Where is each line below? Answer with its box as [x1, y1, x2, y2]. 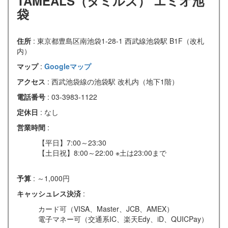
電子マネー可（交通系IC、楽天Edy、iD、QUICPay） [38, 213, 208, 224]
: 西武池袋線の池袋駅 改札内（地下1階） [47, 76, 179, 87]
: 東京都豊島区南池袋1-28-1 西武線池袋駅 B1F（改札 [33, 35, 204, 46]
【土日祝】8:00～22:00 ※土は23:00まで [38, 147, 166, 158]
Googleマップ [44, 61, 91, 71]
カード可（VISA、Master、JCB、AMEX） [38, 203, 174, 214]
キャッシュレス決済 [17, 188, 83, 198]
